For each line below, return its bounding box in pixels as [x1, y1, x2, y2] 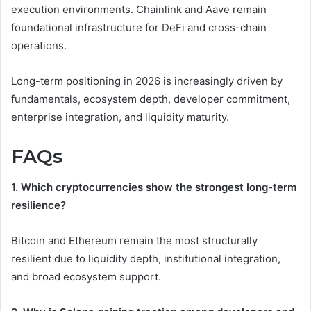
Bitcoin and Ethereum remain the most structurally [11, 234, 258, 248]
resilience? [11, 199, 66, 212]
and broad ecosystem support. [11, 270, 161, 284]
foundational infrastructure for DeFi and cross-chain [11, 20, 267, 34]
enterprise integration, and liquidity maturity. [11, 110, 229, 124]
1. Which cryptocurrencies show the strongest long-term [11, 180, 296, 194]
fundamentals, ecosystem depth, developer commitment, [11, 92, 290, 106]
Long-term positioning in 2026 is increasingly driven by [11, 74, 283, 87]
